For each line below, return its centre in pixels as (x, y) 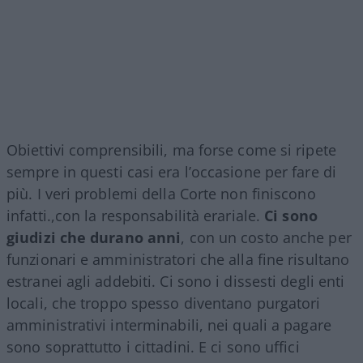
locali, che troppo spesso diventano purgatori (164, 303)
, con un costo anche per (266, 238)
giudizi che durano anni (94, 238)
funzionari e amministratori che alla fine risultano (178, 260)
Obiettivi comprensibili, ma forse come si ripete (171, 150)
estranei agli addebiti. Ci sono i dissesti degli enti (176, 282)
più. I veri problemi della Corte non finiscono (161, 194)
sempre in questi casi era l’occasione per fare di (171, 172)
